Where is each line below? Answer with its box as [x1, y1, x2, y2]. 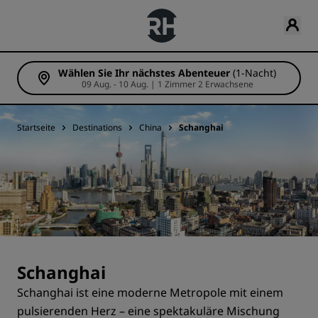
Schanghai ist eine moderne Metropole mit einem [17, 285, 283, 300]
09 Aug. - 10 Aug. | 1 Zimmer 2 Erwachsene [197, 78, 253, 90]
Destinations [72, 121, 122, 133]
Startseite [17, 121, 55, 133]
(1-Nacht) [233, 66, 276, 79]
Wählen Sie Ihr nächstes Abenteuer [58, 66, 230, 79]
